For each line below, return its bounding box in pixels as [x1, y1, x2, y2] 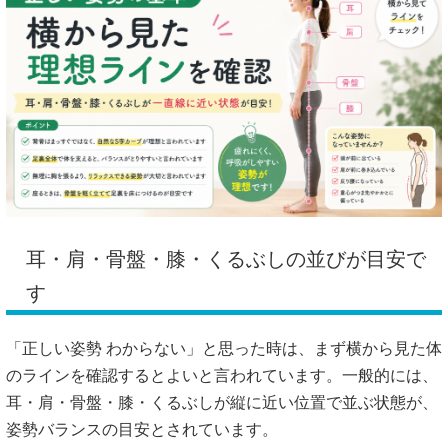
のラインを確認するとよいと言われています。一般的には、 [6, 367, 438, 385]
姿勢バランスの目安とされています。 [6, 421, 278, 439]
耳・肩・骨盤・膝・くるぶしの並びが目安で [26, 248, 426, 271]
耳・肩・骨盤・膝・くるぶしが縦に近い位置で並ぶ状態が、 [6, 394, 438, 412]
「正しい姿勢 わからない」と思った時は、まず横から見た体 [6, 340, 442, 358]
